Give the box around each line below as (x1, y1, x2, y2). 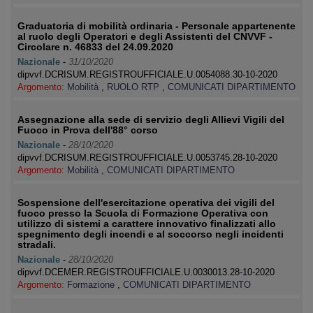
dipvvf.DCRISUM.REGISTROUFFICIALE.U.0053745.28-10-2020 (17, 152, 277, 163)
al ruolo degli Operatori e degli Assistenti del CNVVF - (17, 31, 272, 42)
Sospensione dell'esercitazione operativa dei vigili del (17, 197, 275, 208)
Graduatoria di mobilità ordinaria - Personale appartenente (17, 20, 296, 31)
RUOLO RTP (107, 82, 162, 92)
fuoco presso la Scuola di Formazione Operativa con (17, 208, 268, 219)
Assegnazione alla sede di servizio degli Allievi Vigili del (17, 114, 284, 125)
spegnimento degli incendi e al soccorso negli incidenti (17, 228, 284, 240)
